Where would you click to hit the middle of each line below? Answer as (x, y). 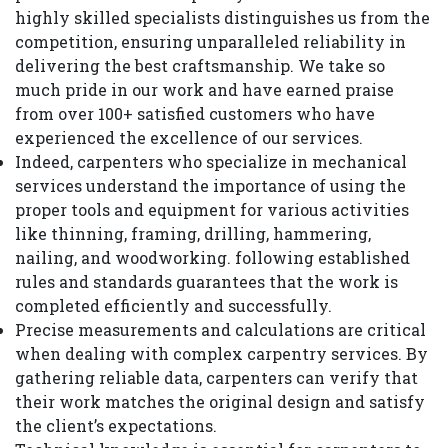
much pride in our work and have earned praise (204, 90)
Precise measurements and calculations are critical (220, 330)
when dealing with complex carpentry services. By (221, 354)
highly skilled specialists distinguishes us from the (222, 18)
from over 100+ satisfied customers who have (195, 114)
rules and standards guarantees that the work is (206, 282)
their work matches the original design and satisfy (220, 402)
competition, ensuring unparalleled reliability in (210, 42)
